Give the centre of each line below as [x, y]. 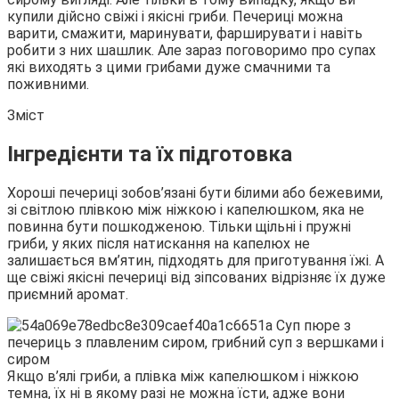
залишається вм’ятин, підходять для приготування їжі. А [195, 260]
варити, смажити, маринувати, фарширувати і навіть [185, 33]
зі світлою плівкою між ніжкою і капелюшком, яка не [186, 209]
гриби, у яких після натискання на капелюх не [159, 243]
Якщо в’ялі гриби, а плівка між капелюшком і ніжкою [183, 376]
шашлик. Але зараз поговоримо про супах [236, 50]
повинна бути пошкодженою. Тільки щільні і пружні [179, 226]
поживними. [48, 84]
